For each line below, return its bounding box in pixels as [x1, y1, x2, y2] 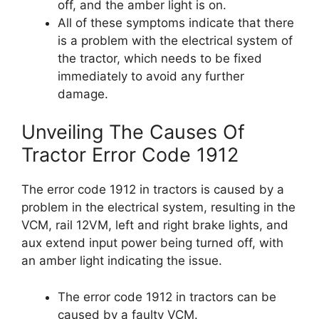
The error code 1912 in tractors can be [58, 289, 276, 304]
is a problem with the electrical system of [58, 33, 293, 48]
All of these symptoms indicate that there [58, 15, 294, 30]
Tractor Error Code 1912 [21, 143, 239, 167]
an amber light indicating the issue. [21, 253, 222, 268]
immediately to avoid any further [58, 68, 244, 83]
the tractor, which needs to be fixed [58, 51, 262, 66]
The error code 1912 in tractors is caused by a [21, 182, 284, 197]
